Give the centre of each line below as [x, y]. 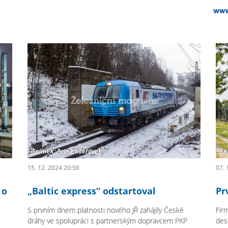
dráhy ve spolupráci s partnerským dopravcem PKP [108, 221]
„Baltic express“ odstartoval [92, 191]
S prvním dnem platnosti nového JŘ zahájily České [106, 210]
